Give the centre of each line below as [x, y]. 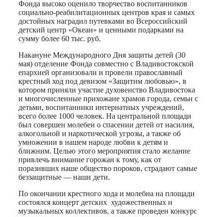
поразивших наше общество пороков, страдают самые [108, 169]
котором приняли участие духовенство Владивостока [107, 90]
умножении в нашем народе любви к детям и [93, 142]
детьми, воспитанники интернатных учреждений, [101, 108]
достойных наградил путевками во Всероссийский [103, 21]
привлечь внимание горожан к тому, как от [90, 160]
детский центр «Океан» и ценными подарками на [101, 30]
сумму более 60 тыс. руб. [60, 39]
